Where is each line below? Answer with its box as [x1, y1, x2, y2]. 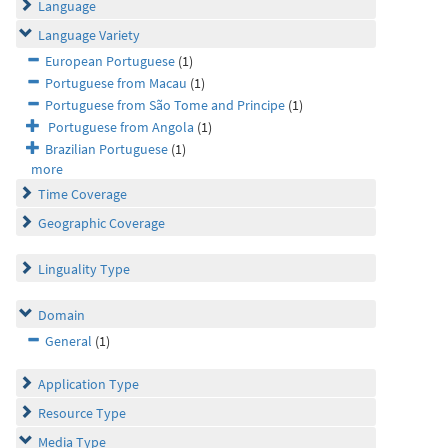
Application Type [38, 375, 139, 393]
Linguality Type [38, 260, 130, 278]
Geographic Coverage [38, 214, 165, 232]
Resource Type [38, 404, 126, 422]
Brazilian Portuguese [45, 140, 168, 158]
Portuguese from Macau [45, 74, 187, 92]
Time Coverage [38, 185, 127, 203]
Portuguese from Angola [45, 118, 194, 136]
